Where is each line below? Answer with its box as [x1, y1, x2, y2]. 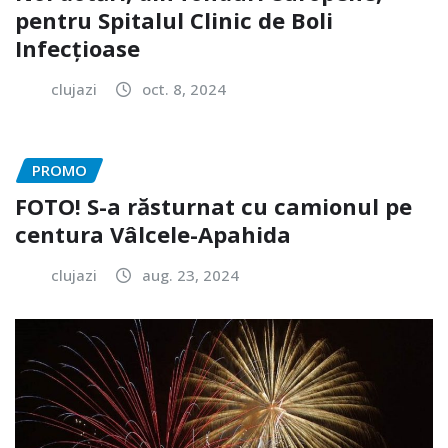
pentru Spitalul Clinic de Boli [15, 4, 333, 35]
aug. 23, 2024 [142, 265, 239, 286]
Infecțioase [15, 32, 140, 63]
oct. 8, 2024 [142, 78, 226, 99]
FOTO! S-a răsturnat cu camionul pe [15, 191, 412, 222]
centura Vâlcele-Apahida [15, 219, 291, 250]
